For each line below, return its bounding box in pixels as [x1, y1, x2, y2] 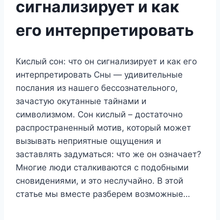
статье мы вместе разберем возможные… [16, 189, 190, 199]
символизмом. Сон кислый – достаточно [16, 110, 183, 120]
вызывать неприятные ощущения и [16, 136, 161, 146]
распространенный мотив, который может [16, 123, 191, 133]
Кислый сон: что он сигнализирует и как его [16, 56, 197, 67]
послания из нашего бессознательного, [16, 83, 178, 93]
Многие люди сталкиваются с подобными [16, 163, 189, 173]
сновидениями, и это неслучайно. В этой [16, 176, 183, 186]
